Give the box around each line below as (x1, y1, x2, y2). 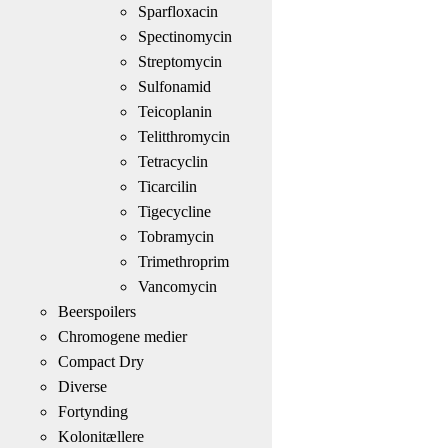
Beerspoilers (57, 302, 136, 320)
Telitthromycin (137, 127, 230, 145)
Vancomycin (137, 277, 217, 295)
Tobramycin (137, 227, 214, 245)
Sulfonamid (137, 77, 211, 95)
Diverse (57, 377, 107, 395)
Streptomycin (137, 52, 222, 70)
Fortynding (57, 402, 128, 420)
